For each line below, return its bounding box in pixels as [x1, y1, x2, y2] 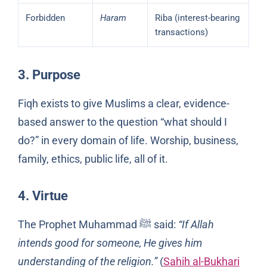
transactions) [154, 26, 208, 38]
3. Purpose [17, 66, 80, 82]
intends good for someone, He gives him [17, 236, 202, 249]
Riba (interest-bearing [154, 12, 240, 23]
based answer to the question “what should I [17, 115, 227, 128]
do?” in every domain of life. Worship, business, [17, 133, 238, 147]
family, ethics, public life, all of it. [17, 152, 168, 165]
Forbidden [25, 12, 65, 23]
